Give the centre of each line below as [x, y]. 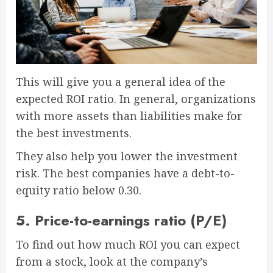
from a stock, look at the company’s [112, 262]
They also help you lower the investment [127, 156]
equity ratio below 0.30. [79, 190]
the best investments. [74, 133]
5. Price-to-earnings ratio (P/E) [121, 221]
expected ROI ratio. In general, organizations [136, 99]
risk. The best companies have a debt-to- [125, 173]
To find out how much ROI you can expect [128, 245]
